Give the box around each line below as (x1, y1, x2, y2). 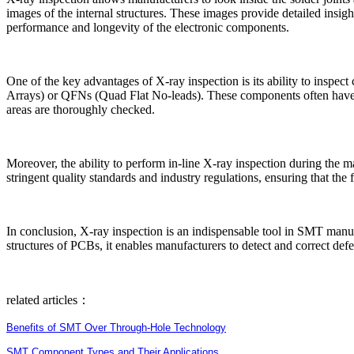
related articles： (6, 293, 90, 307)
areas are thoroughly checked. (6, 103, 155, 117)
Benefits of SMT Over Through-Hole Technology (6, 322, 226, 334)
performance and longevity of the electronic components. (6, 21, 289, 35)
